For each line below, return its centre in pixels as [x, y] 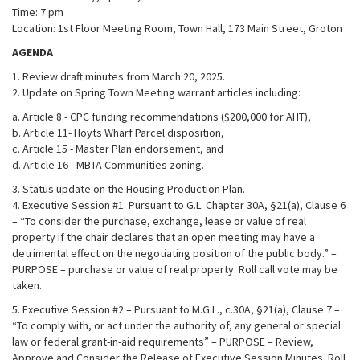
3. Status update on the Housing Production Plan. [129, 189]
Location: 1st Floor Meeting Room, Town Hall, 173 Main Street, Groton [177, 28]
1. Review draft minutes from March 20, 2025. [119, 76]
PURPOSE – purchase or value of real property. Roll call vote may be [175, 269]
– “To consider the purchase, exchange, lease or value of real [159, 221]
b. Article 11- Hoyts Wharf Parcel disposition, [118, 133]
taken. [27, 285]
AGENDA [33, 52]
